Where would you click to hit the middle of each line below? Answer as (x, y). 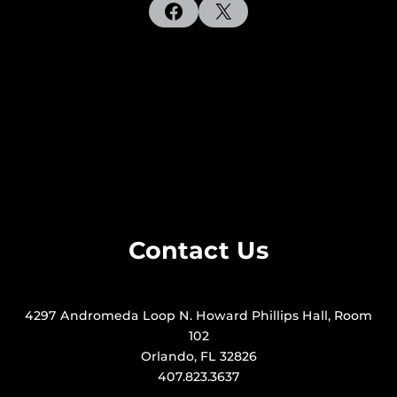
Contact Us (198, 250)
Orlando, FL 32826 (198, 356)
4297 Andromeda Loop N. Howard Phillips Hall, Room (198, 315)
